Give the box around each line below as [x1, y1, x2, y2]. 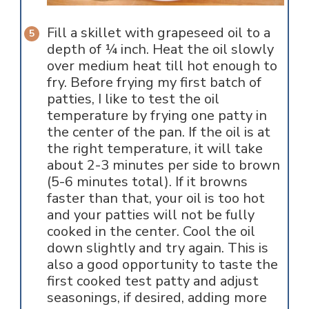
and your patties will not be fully [46, 205, 255, 224]
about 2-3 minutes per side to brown [46, 155, 280, 175]
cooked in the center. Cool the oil [46, 221, 255, 241]
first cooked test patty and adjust [46, 271, 259, 290]
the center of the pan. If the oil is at [46, 122, 270, 141]
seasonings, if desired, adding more [46, 288, 267, 307]
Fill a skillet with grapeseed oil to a [46, 23, 270, 42]
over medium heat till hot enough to [46, 56, 277, 75]
